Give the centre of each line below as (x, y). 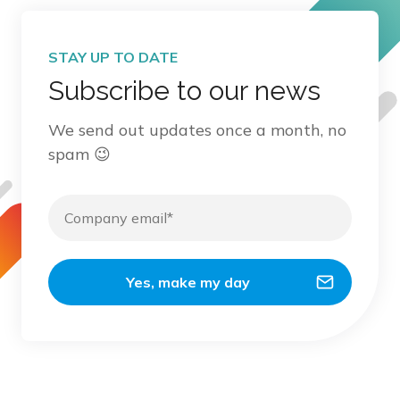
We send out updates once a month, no (197, 130)
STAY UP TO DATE (113, 58)
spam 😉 (79, 154)
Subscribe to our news (184, 91)
